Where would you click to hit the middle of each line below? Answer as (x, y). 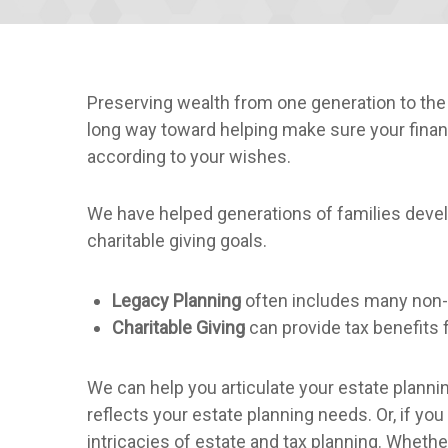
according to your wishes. (189, 157)
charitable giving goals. (177, 241)
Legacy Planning (176, 301)
